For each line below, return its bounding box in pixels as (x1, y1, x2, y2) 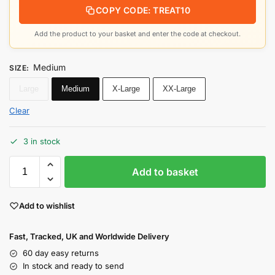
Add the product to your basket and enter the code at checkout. (34, 29, 241, 38)
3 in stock (23, 136, 60, 147)
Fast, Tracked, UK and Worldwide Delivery (9, 231, 169, 242)
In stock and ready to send (23, 261, 124, 271)
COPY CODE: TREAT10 (96, 4, 190, 15)
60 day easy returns (23, 248, 99, 258)
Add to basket (132, 165, 198, 178)
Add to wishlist (19, 200, 75, 211)
